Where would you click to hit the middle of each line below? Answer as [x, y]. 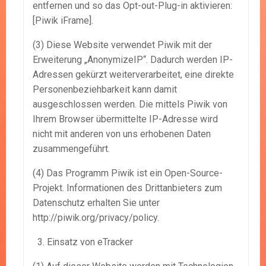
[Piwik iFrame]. [63, 21]
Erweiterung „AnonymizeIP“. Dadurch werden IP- [133, 60]
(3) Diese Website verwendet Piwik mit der [122, 45]
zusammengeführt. [71, 149]
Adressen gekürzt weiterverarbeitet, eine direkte [133, 75]
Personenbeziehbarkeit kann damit [105, 90]
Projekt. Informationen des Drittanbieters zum [127, 188]
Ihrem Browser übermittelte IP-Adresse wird [125, 119]
